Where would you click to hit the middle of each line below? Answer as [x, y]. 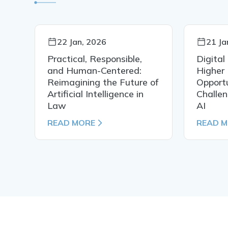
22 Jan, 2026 [82, 42]
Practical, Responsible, [95, 59]
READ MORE [72, 123]
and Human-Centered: [95, 71]
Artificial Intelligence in [96, 94]
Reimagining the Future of [103, 82]
